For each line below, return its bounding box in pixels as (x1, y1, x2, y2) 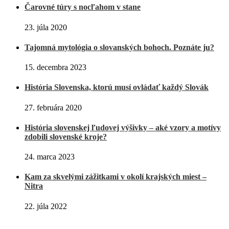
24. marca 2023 (25, 152, 75, 162)
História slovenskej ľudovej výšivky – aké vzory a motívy (25, 123, 221, 132)
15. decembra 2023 (25, 63, 86, 72)
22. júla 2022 (25, 201, 67, 211)
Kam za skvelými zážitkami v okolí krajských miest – (25, 172, 207, 181)
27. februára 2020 (25, 103, 82, 112)
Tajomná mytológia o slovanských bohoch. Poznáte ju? (25, 42, 214, 52)
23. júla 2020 (25, 22, 67, 32)
